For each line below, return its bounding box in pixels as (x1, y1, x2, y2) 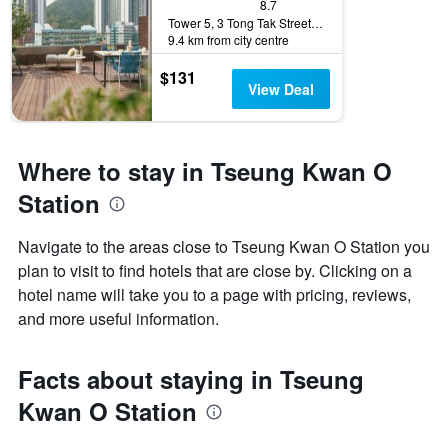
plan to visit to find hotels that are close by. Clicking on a (18, 259, 412, 283)
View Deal (247, 79, 314, 100)
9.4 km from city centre (168, 31, 289, 49)
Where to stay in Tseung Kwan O (18, 154, 392, 189)
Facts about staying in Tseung (18, 362, 364, 397)
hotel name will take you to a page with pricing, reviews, (18, 283, 411, 307)
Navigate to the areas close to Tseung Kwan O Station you (18, 235, 430, 259)
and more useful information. (18, 307, 219, 331)
